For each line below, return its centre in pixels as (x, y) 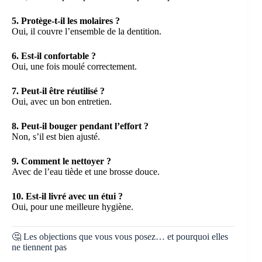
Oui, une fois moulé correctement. (74, 66)
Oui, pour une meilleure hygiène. (73, 206)
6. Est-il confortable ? (54, 56)
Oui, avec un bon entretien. (62, 101)
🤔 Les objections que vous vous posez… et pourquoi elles (120, 236)
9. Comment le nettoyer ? (61, 161)
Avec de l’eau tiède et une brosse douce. (86, 171)
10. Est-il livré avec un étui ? (67, 196)
